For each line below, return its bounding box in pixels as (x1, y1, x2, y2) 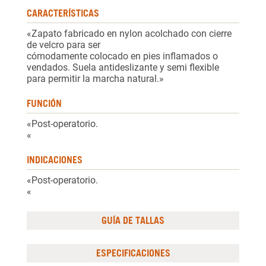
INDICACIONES (27, 154, 83, 166)
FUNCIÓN (27, 97, 62, 110)
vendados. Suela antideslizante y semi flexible (27, 62, 219, 74)
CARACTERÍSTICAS (27, 7, 99, 20)
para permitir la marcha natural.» (27, 73, 164, 85)
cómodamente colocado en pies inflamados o (27, 50, 218, 62)
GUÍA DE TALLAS (102, 214, 164, 227)
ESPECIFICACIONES (96, 247, 170, 259)
